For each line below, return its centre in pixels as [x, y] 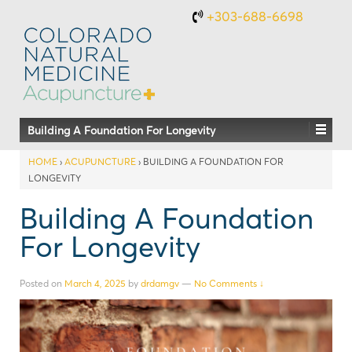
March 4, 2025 [95, 283]
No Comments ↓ [229, 283]
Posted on [42, 283]
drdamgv [160, 283]
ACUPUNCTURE [100, 161]
